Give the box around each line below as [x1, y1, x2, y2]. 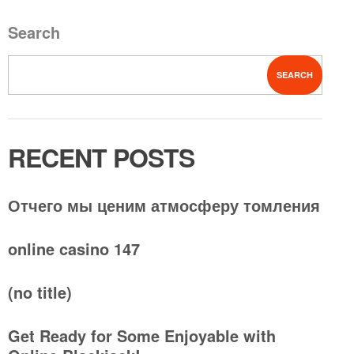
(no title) [8, 281, 72, 304]
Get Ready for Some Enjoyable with [8, 324, 276, 348]
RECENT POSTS [8, 139, 195, 176]
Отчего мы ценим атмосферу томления [8, 194, 320, 217]
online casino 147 [8, 237, 140, 261]
